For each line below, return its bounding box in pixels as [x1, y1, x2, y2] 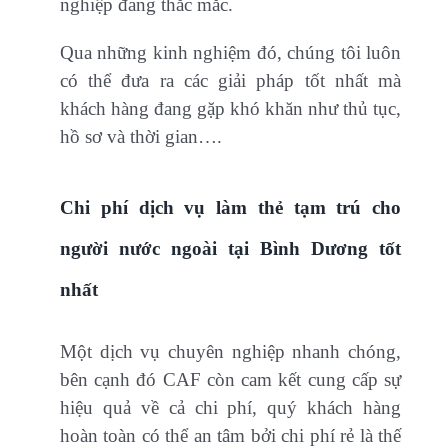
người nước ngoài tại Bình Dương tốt [60, 237, 402, 259]
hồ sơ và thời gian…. [60, 125, 222, 147]
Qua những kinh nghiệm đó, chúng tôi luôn [60, 41, 402, 63]
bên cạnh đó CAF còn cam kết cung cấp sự [60, 368, 402, 390]
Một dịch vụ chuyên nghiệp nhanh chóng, [60, 340, 402, 362]
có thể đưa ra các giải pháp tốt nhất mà [60, 69, 402, 91]
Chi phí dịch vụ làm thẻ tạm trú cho [60, 196, 402, 218]
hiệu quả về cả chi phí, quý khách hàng [60, 396, 402, 418]
